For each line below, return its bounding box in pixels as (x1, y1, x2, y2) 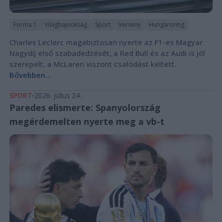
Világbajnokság (44, 20, 87, 29)
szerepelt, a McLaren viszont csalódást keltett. (9, 58, 176, 69)
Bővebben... (9, 69, 51, 80)
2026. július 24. (34, 90, 81, 100)
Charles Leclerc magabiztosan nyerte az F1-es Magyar (9, 37, 203, 47)
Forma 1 (13, 20, 37, 29)
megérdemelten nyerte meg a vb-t (9, 115, 165, 127)
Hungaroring (148, 20, 184, 29)
